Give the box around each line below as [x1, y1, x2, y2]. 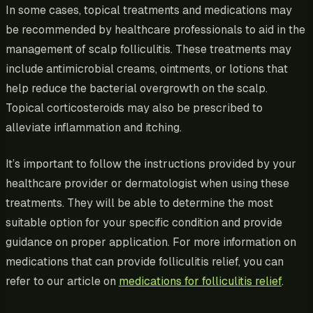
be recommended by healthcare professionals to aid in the [6, 22, 305, 37]
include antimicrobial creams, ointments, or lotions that [6, 61, 288, 76]
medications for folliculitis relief [119, 273, 282, 289]
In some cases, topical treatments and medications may [6, 2, 292, 17]
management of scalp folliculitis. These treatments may [6, 41, 291, 57]
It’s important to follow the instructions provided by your [6, 156, 296, 171]
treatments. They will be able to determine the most [6, 195, 273, 210]
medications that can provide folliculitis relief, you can [6, 254, 284, 269]
